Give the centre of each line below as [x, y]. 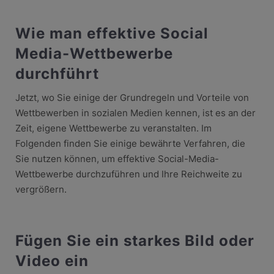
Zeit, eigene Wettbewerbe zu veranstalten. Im [113, 128]
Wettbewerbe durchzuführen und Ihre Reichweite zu [128, 174]
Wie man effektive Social [112, 33]
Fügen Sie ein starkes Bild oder [135, 240]
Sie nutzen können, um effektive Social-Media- [117, 158]
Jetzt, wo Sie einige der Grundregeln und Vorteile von [132, 97]
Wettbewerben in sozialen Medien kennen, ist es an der [135, 113]
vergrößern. [41, 189]
